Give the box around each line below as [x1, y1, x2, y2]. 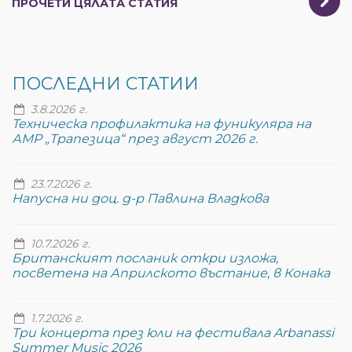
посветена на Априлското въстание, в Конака [12, 266, 330, 280]
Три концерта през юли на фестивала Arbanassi [12, 325, 334, 340]
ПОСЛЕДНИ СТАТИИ [12, 73, 199, 94]
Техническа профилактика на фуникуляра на [12, 116, 311, 131]
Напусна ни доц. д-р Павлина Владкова [12, 191, 269, 206]
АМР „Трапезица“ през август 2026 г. [12, 131, 258, 146]
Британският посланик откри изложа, [12, 251, 278, 266]
